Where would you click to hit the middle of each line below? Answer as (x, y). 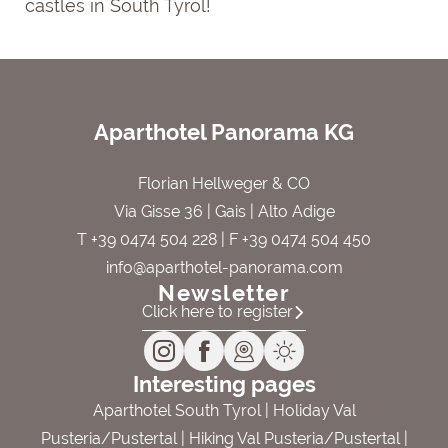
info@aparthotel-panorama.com (224, 267)
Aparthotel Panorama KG (224, 132)
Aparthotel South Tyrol (176, 410)
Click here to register (217, 311)
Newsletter (224, 293)
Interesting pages (224, 384)
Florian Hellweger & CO (224, 183)
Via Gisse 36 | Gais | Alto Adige (224, 211)
